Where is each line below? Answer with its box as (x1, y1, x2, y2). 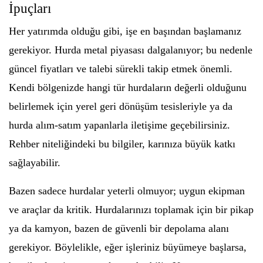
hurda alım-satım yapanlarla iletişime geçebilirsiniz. (9, 119, 230, 131)
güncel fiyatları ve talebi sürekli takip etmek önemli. (9, 63, 232, 75)
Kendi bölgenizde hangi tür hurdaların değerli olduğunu (9, 82, 247, 93)
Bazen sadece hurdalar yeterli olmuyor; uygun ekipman (9, 185, 245, 197)
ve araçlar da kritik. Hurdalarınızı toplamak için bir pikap (9, 204, 254, 215)
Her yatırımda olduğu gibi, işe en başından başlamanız (9, 25, 241, 37)
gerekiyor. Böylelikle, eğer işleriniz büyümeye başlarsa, (9, 241, 247, 253)
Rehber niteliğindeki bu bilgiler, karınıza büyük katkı (9, 138, 235, 150)
